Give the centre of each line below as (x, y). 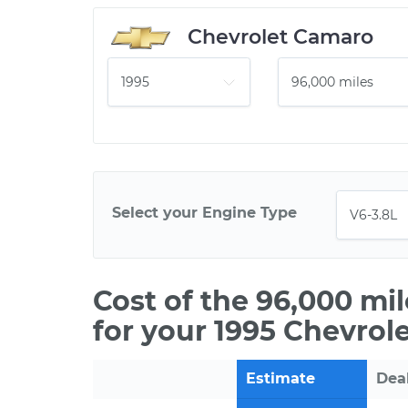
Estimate (280, 378)
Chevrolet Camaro (280, 37)
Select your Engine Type (204, 212)
